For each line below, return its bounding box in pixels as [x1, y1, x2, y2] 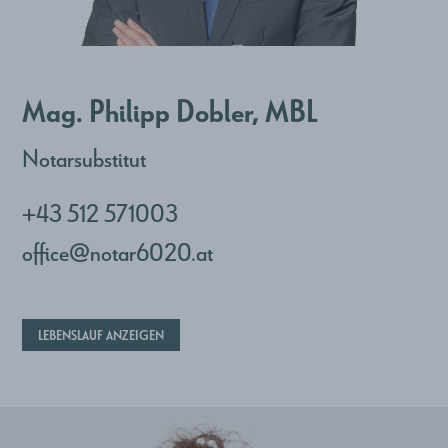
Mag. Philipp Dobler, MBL [22, 91, 319, 128]
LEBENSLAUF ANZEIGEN [38, 327, 165, 343]
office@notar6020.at [22, 237, 214, 266]
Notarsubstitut [22, 143, 147, 172]
